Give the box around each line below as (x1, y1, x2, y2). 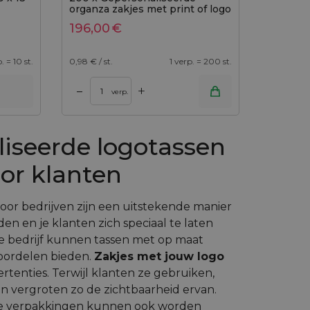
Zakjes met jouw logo (94, 249, 224, 263)
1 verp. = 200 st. (170, 55, 232, 66)
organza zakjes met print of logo (69, 3, 231, 15)
